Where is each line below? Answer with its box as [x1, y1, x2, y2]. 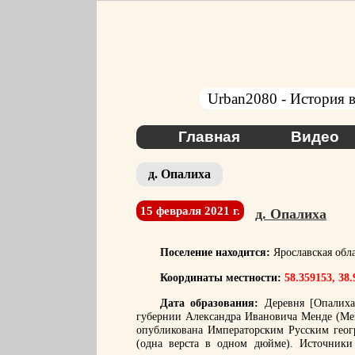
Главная [177, 128, 240, 145]
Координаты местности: [160, 272, 284, 284]
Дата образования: [160, 297, 259, 309]
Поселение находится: [160, 246, 270, 258]
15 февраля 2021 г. [140, 204, 240, 217]
